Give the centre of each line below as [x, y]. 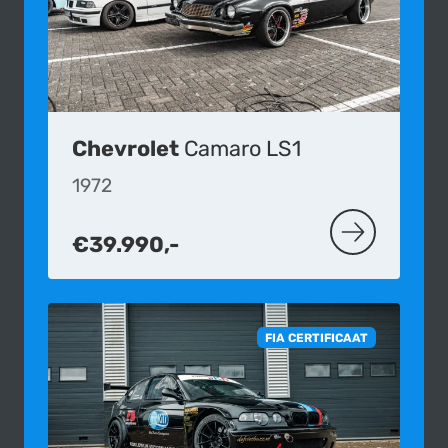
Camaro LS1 [242, 148]
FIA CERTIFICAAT [317, 337]
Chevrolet [125, 148]
